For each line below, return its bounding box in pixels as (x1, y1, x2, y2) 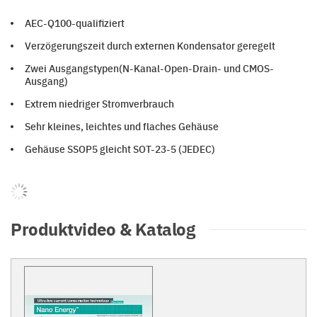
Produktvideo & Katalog (11, 216, 195, 241)
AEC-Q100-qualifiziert (25, 16, 125, 30)
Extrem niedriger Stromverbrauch (25, 96, 174, 110)
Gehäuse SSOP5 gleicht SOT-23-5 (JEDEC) (25, 142, 215, 156)
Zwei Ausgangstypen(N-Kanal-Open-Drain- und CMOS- (25, 61, 274, 75)
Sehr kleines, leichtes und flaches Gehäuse (25, 119, 219, 133)
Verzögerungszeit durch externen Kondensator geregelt (25, 38, 275, 52)
